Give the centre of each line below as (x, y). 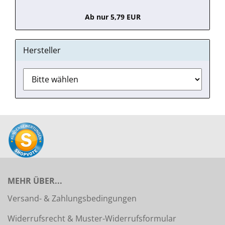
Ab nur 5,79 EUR (113, 17)
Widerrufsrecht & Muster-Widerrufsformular (92, 218)
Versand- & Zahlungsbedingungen (72, 198)
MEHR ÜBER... (35, 181)
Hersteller (42, 50)
